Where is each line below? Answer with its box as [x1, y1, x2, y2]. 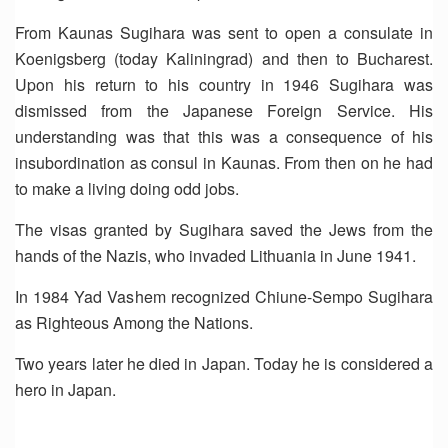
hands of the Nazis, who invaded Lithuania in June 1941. [15, 244, 416, 267]
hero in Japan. [15, 378, 116, 401]
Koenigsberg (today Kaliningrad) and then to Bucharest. [15, 47, 433, 70]
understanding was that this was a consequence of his [15, 125, 433, 148]
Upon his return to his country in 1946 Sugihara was [15, 73, 433, 96]
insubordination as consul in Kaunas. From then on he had [15, 151, 433, 174]
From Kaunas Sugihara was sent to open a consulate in [15, 21, 433, 44]
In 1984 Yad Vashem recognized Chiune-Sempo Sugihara [15, 285, 433, 308]
